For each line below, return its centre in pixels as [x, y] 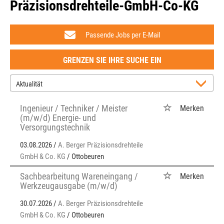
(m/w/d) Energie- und [58, 118]
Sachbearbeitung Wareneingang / [79, 176]
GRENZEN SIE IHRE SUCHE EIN [112, 60]
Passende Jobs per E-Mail [122, 35]
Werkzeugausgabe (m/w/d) [69, 186]
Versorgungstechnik [55, 127]
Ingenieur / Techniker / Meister [74, 108]
